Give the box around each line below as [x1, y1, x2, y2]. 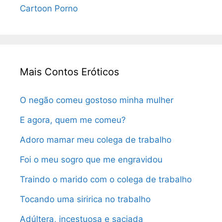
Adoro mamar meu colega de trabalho [20, 135, 171, 145]
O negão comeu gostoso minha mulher [20, 95, 173, 105]
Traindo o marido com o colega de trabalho [20, 174, 192, 184]
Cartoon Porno [20, 3, 78, 13]
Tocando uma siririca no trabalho [20, 194, 151, 204]
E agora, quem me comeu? [20, 115, 126, 125]
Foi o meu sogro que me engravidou [20, 155, 163, 165]
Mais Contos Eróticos [20, 66, 119, 78]
